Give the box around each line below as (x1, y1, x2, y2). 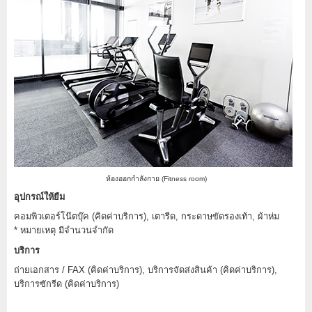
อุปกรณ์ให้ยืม (14, 191, 65, 202)
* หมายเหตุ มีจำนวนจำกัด (14, 224, 114, 235)
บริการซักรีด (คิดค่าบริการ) (14, 278, 119, 289)
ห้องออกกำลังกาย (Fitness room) (105, 174, 207, 182)
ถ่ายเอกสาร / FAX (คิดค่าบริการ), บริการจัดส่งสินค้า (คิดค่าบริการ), (14, 264, 277, 275)
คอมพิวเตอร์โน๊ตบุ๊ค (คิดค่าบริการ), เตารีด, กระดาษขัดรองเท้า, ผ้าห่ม (14, 210, 279, 221)
